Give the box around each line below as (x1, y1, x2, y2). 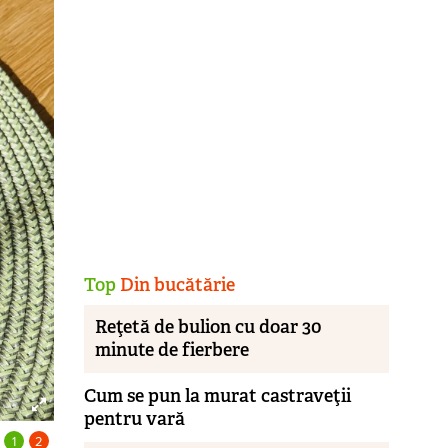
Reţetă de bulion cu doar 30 (95, 315, 323, 340)
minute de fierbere (95, 338, 250, 363)
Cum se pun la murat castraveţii (83, 383, 351, 408)
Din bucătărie (115, 272, 235, 297)
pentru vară (83, 406, 185, 431)
